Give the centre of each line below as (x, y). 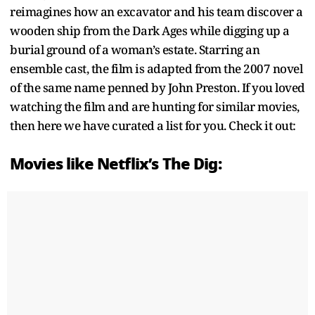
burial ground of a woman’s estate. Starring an (135, 49)
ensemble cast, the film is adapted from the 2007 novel (156, 68)
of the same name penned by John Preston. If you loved (157, 87)
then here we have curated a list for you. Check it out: (153, 125)
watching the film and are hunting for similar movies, (155, 106)
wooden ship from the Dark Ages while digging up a (150, 30)
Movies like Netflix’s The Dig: (116, 163)
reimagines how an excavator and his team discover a (156, 11)
